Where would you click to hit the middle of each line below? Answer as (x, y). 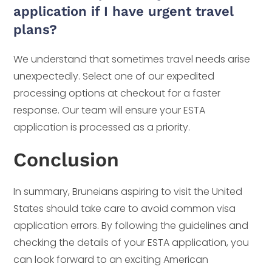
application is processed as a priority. (102, 127)
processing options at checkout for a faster (117, 93)
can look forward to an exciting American (111, 259)
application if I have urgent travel (124, 11)
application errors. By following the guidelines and (131, 225)
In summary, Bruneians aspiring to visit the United (128, 191)
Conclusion (66, 159)
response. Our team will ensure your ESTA (110, 110)
